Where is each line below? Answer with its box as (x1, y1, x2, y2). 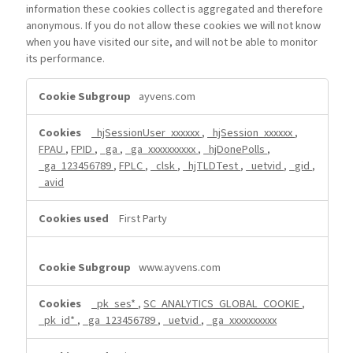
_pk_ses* (91, 295, 139, 313)
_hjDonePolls (203, 141, 268, 158)
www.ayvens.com (139, 259, 221, 277)
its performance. (26, 50, 106, 68)
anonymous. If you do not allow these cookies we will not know (26, 17, 321, 35)
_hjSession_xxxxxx (207, 124, 295, 142)
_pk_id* (39, 312, 78, 329)
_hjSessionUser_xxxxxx (91, 124, 203, 142)
